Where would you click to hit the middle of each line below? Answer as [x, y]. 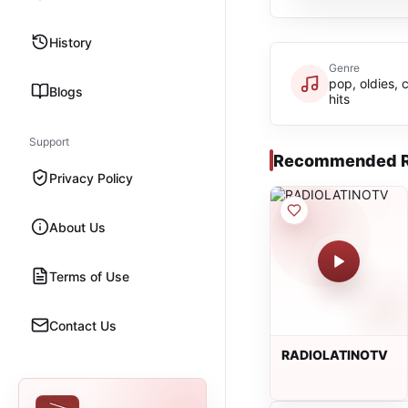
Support [49, 142]
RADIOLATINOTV [335, 355]
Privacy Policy [91, 178]
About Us [77, 227]
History [71, 42]
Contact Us [83, 325]
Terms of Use [89, 276]
